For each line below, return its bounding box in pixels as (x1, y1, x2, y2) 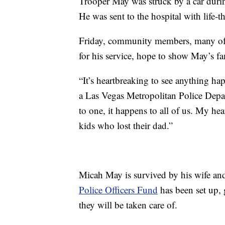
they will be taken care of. (79, 198, 177, 211)
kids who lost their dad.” (79, 119, 173, 132)
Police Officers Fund (79, 183, 158, 196)
